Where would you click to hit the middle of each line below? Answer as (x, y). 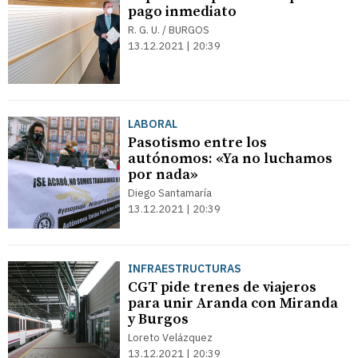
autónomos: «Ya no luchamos (230, 159)
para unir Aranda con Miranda (233, 303)
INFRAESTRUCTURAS (185, 268)
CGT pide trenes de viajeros (222, 287)
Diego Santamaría (170, 193)
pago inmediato (182, 12)
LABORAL (153, 124)
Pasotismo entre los (197, 143)
